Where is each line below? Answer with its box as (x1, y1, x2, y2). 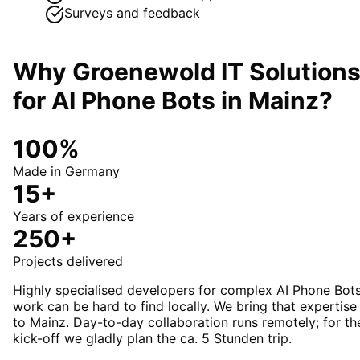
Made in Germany (13, 163, 120, 180)
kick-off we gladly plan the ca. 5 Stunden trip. (13, 330, 292, 347)
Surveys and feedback (64, 4, 200, 21)
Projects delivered (13, 253, 123, 270)
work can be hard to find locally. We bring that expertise (13, 298, 357, 315)
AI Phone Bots (51, 85, 215, 115)
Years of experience (13, 208, 134, 225)
